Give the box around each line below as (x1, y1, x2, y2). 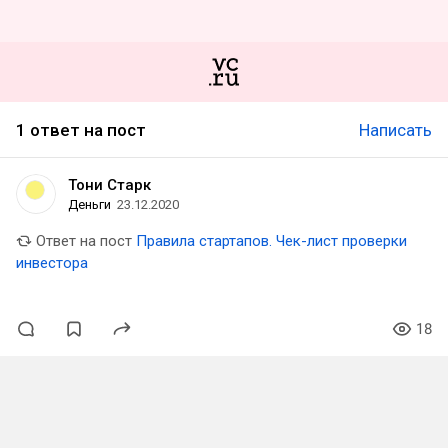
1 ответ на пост (16, 120, 146, 140)
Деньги (68, 197, 111, 212)
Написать (359, 120, 432, 140)
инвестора (16, 254, 88, 272)
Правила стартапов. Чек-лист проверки (136, 232, 407, 250)
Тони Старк (68, 176, 151, 194)
